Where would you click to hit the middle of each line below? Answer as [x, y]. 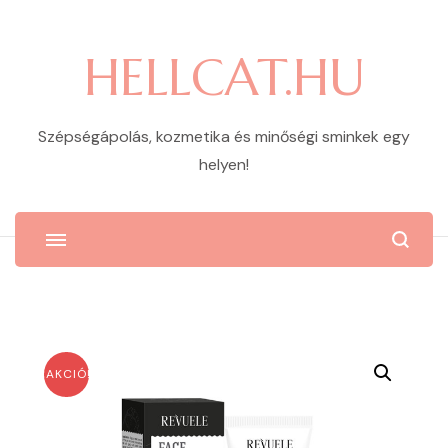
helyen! [224, 164]
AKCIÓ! [69, 374]
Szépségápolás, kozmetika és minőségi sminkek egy [224, 136]
